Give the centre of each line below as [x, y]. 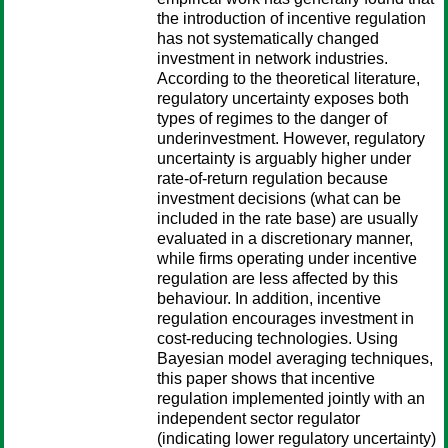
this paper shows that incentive [266, 378]
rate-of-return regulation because [272, 178]
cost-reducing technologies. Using [277, 338]
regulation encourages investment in [285, 318]
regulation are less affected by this [277, 278]
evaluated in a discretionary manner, [285, 238]
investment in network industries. [272, 58]
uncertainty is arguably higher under [284, 158]
